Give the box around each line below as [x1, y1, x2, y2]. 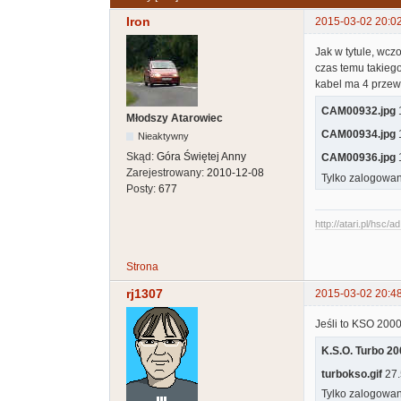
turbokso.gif [321, 368, 382, 381]
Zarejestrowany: [126, 166, 207, 180]
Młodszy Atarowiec [126, 112, 223, 125]
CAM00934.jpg [321, 128, 396, 141]
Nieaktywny [138, 131, 190, 142]
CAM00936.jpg [321, 151, 396, 165]
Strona [126, 260, 158, 274]
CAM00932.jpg [321, 104, 396, 117]
